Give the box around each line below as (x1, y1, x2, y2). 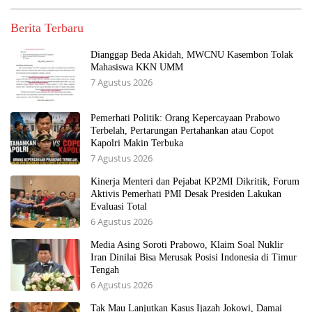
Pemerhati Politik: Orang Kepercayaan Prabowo (91, 113, 280, 124)
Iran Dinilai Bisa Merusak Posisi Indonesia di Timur (91, 252, 297, 263)
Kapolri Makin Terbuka (91, 138, 183, 149)
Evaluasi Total (91, 201, 147, 212)
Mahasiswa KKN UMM (91, 62, 183, 73)
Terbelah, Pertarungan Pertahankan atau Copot (91, 125, 274, 136)
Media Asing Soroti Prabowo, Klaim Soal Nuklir (91, 240, 283, 251)
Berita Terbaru (10, 21, 84, 36)
